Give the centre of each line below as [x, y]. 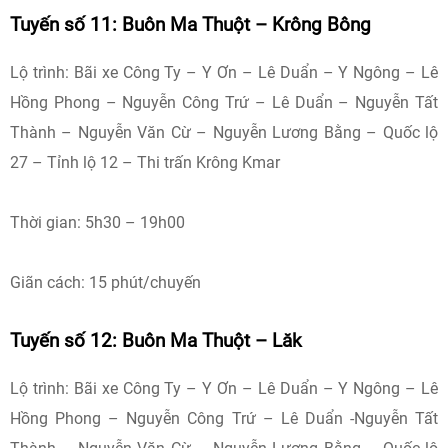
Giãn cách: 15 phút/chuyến [105, 282]
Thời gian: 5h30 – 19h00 [97, 222]
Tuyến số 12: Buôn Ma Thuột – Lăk [156, 341]
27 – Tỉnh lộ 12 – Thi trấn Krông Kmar [145, 162]
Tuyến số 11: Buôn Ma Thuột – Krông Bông [190, 25]
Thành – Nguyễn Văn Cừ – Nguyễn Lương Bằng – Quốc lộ [224, 132]
